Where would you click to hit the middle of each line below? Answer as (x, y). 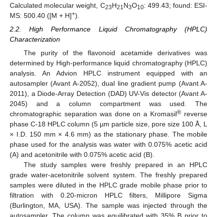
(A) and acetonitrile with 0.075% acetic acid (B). (82, 155)
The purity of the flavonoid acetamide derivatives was (115, 53)
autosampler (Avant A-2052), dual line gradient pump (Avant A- (108, 83)
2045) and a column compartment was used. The (108, 104)
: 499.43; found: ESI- (175, 5)
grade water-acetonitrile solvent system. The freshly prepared (108, 175)
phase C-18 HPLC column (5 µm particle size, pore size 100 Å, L (108, 124)
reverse (194, 114)
